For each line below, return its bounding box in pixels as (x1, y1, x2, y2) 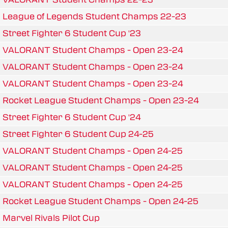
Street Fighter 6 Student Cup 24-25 (3, 129, 154, 139)
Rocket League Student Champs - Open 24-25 (3, 196, 198, 206)
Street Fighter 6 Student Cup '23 (3, 28, 141, 38)
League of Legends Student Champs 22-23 (3, 11, 186, 21)
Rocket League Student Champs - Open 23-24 (3, 95, 199, 105)
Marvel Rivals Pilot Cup (3, 213, 100, 223)
